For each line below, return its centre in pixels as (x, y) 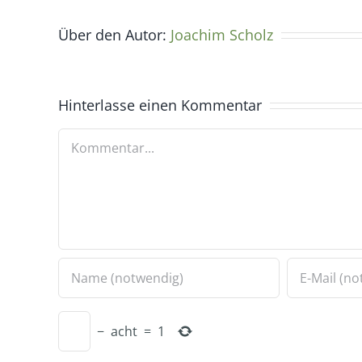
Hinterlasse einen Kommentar (160, 105)
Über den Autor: (114, 34)
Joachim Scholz (222, 34)
